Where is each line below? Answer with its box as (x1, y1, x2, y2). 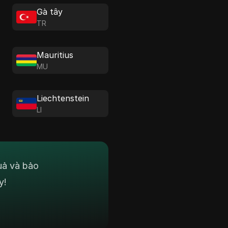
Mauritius (37, 50, 74, 60)
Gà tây (37, 7, 63, 17)
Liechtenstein (37, 93, 90, 103)
